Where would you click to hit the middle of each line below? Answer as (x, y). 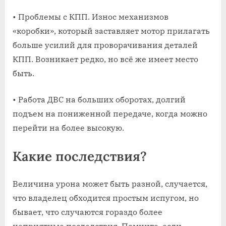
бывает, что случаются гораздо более (88, 212)
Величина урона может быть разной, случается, (110, 183)
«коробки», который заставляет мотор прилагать (111, 31)
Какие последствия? (80, 156)
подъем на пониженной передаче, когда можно (110, 113)
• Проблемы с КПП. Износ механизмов (91, 16)
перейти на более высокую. (68, 127)
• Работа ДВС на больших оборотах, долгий (99, 99)
